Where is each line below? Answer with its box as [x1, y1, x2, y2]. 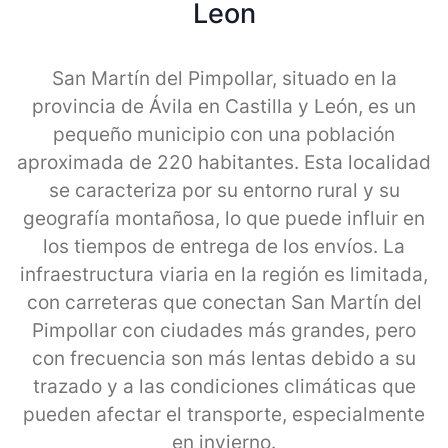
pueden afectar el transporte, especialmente [23, 402, 425, 426]
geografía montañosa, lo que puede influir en [23, 206, 425, 230]
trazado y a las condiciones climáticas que [32, 374, 416, 398]
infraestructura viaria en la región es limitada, [20, 262, 428, 286]
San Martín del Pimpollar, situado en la [51, 66, 397, 90]
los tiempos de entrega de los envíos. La [43, 234, 405, 258]
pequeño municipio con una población [53, 122, 395, 146]
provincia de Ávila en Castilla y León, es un [32, 94, 416, 118]
